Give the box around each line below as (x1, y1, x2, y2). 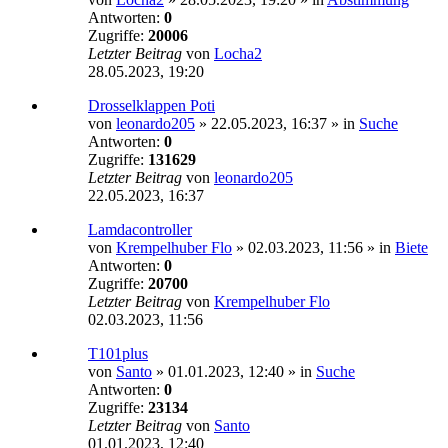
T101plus (88, 345, 148, 363)
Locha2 (214, 45, 262, 63)
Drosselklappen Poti (88, 97, 215, 115)
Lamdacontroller (88, 221, 192, 239)
